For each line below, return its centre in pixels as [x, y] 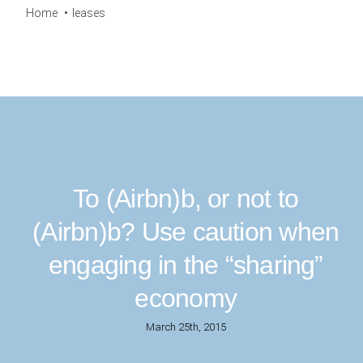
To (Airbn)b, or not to [186, 199]
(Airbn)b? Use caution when [186, 232]
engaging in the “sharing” [186, 265]
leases [88, 13]
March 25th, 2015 [186, 327]
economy [186, 298]
